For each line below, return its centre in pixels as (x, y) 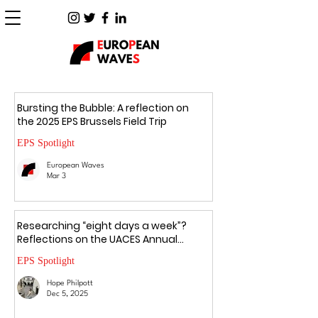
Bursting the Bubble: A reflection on (103, 108)
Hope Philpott (70, 284)
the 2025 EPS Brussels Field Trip (92, 121)
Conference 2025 (60, 253)
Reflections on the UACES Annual (97, 239)
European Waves (76, 166)
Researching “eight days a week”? (102, 226)
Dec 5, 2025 (67, 294)
